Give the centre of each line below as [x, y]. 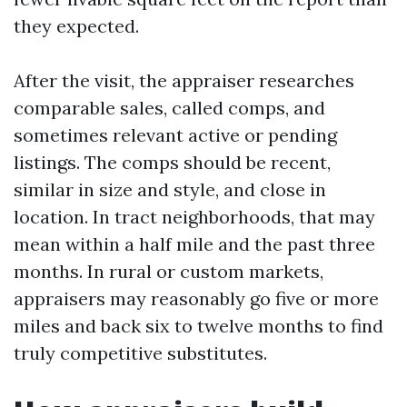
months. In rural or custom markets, [169, 271]
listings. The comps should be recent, [172, 162]
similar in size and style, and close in [170, 189]
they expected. [76, 26]
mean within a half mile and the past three [194, 244]
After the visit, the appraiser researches [184, 80]
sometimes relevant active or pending [175, 135]
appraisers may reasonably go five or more [196, 298]
